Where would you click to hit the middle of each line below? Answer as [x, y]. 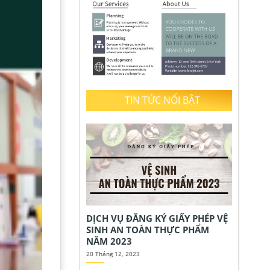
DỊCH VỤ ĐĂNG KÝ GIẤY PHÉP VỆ [157, 218]
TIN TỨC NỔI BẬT [162, 100]
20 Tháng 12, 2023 [113, 253]
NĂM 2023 [109, 241]
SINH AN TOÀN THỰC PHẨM [149, 230]
